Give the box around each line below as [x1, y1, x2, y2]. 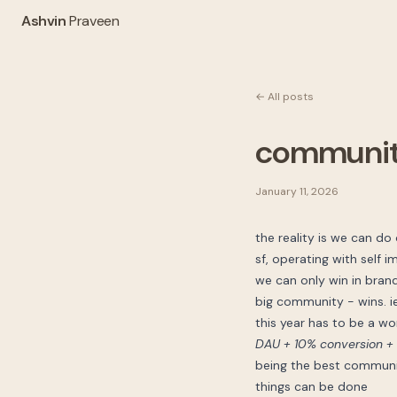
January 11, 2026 [255, 184, 339, 198]
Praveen [69, 12, 120, 30]
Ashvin [21, 12, 66, 30]
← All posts [255, 90, 314, 104]
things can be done [255, 378, 368, 394]
